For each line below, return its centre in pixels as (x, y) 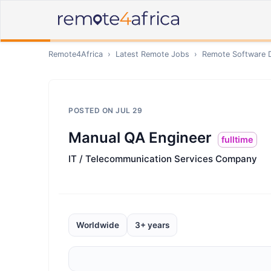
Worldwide (98, 225)
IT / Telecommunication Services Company (163, 159)
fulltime (237, 139)
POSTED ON (92, 110)
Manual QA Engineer (140, 138)
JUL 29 (129, 110)
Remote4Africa (76, 54)
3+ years (152, 225)
